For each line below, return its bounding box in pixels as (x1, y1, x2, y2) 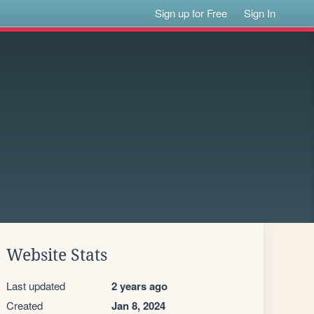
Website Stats (6, 246, 107, 264)
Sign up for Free (155, 6, 228, 20)
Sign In (244, 6, 276, 20)
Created (6, 298, 43, 313)
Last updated (6, 278, 65, 293)
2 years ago (111, 278, 168, 294)
